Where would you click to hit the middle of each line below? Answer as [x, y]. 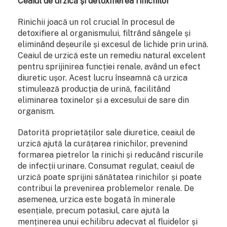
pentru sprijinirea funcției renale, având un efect [109, 66]
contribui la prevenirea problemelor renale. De [106, 188]
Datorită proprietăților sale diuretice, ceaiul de [106, 132]
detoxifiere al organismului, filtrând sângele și [104, 33]
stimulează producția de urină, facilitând [94, 89]
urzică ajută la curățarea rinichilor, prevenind [103, 143]
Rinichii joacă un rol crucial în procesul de [96, 22]
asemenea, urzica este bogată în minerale [97, 199]
